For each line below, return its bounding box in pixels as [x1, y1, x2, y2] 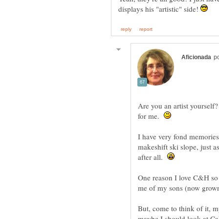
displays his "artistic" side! [118, 4, 200, 14]
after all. [138, 152, 167, 162]
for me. [138, 111, 164, 121]
